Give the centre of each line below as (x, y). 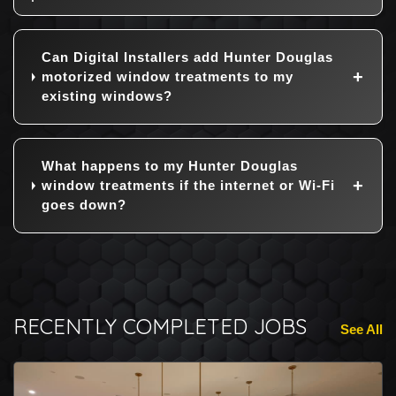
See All (362, 330)
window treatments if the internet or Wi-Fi (188, 186)
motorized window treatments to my (167, 77)
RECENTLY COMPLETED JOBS (160, 327)
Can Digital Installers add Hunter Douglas (187, 57)
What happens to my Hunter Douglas (169, 166)
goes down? (84, 205)
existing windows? (107, 96)
